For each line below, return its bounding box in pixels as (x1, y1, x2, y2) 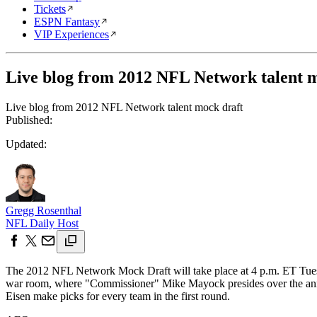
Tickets (34, 3, 66, 15)
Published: (6, 113, 52, 126)
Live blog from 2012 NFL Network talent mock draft (6, 100, 243, 113)
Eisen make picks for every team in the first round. (6, 289, 230, 302)
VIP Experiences (34, 28, 109, 40)
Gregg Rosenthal (6, 204, 81, 217)
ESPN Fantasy (34, 16, 100, 28)
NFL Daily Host (6, 217, 79, 229)
